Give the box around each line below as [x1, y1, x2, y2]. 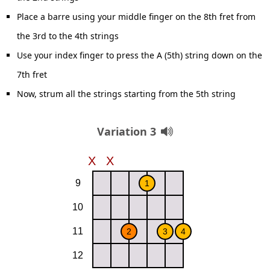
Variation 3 [97, 124, 156, 139]
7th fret [17, 69, 47, 80]
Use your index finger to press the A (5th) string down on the [17, 49, 262, 61]
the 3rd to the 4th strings [17, 30, 119, 42]
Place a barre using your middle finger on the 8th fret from [17, 11, 256, 22]
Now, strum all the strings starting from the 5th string [17, 88, 236, 99]
